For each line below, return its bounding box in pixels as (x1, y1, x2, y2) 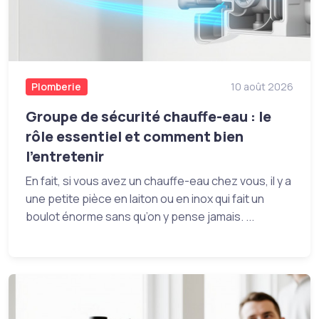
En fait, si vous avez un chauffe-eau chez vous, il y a (26, 173, 291, 189)
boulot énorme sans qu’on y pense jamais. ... (26, 209, 254, 225)
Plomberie (31, 80, 82, 94)
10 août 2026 (231, 80, 293, 94)
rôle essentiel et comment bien (26, 127, 244, 147)
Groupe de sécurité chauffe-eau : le (26, 107, 271, 127)
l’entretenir (26, 147, 104, 167)
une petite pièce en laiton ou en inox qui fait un (26, 191, 264, 207)
